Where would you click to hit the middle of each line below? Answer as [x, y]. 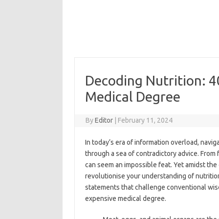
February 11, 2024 [145, 120]
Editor [104, 120]
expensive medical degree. [125, 198]
